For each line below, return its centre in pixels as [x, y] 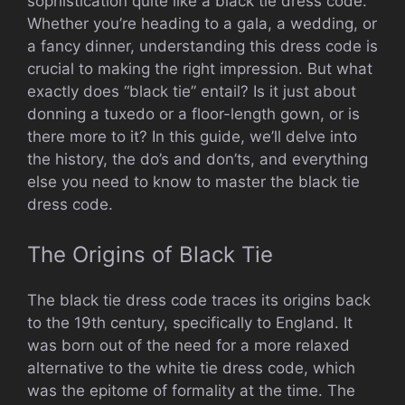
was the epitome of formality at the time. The [191, 391]
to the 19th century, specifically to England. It [190, 323]
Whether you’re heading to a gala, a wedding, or [202, 23]
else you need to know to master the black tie [193, 181]
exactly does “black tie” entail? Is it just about [192, 91]
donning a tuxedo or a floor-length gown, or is [193, 113]
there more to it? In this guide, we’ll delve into [192, 136]
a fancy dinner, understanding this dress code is [202, 46]
